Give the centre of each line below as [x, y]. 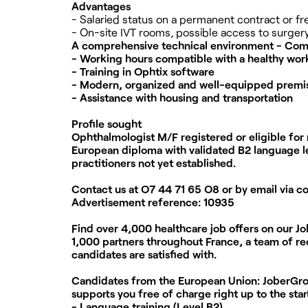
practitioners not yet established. [154, 163]
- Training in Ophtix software [143, 71]
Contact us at [105, 189]
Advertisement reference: [137, 202]
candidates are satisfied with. [144, 254]
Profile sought [107, 124]
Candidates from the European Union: [166, 280]
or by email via [258, 189]
